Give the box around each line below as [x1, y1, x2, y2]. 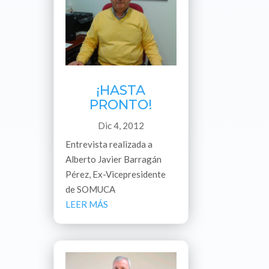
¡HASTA [96, 82, 146, 98]
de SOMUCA [65, 183, 116, 195]
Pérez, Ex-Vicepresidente [65, 168, 166, 180]
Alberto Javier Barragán [65, 153, 162, 165]
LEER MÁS [65, 198, 109, 210]
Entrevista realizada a [65, 138, 153, 150]
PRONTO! [89, 96, 153, 113]
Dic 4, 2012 [97, 119, 144, 131]
